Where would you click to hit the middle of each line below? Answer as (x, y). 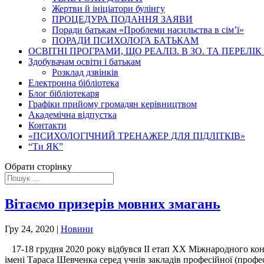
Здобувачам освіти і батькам (85, 62)
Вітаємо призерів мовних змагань (113, 204)
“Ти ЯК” (46, 146)
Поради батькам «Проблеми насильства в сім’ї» (148, 30)
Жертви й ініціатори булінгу (108, 9)
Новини (77, 229)
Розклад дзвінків (85, 72)
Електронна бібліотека (74, 83)
